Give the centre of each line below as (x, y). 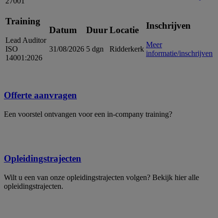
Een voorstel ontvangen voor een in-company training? (88, 114)
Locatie (124, 30)
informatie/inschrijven (179, 54)
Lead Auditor (26, 40)
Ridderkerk (127, 49)
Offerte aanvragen (40, 95)
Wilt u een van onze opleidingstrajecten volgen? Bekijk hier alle (101, 177)
